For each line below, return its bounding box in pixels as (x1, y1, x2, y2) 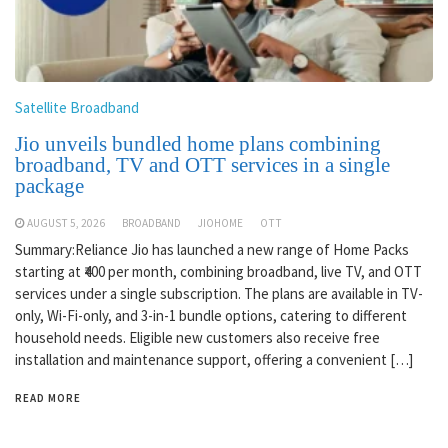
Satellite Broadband (15, 97, 139, 117)
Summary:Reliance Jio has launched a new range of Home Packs (15, 239, 409, 259)
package (15, 173, 84, 198)
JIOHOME (198, 215, 243, 230)
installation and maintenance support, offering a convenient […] (15, 349, 413, 369)
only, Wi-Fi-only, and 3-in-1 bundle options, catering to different (15, 305, 407, 325)
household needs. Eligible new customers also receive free (15, 327, 380, 347)
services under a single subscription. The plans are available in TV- (15, 283, 423, 303)
